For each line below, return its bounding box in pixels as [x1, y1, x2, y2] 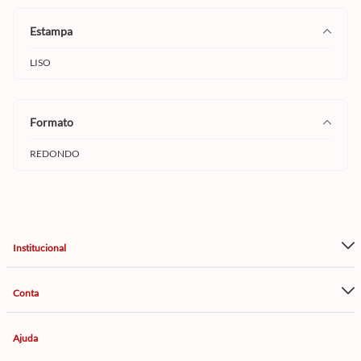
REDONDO [30, 147, 80, 160]
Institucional [13, 241, 66, 254]
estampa [36, 24, 73, 38]
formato [36, 115, 73, 129]
